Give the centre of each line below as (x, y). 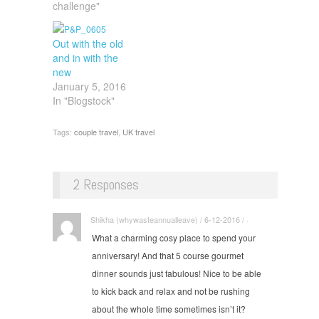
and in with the (85, 57)
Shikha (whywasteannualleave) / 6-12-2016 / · (169, 219)
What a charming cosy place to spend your (174, 237)
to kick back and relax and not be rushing (171, 291)
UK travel (138, 131)
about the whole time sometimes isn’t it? (169, 308)
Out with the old (88, 43)
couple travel (96, 131)
